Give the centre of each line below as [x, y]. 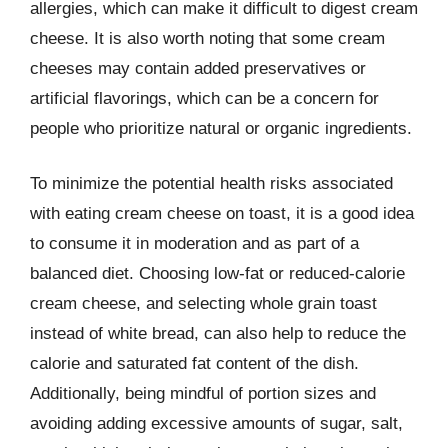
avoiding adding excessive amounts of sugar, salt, [216, 423]
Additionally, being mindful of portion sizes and [203, 393]
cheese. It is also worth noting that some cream [207, 38]
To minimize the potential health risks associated [211, 183]
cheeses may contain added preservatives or [198, 68]
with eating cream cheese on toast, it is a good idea [222, 213]
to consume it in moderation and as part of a [194, 243]
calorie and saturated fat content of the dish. [194, 363]
